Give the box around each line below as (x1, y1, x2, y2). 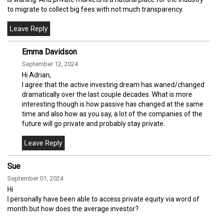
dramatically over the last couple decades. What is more (22, 90, 192, 98)
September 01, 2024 (7, 174, 63, 182)
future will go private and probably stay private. (22, 119, 165, 127)
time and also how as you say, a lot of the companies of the (22, 109, 202, 118)
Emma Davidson (22, 47, 77, 56)
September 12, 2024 (22, 60, 78, 68)
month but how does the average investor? (7, 204, 139, 213)
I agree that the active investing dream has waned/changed (22, 80, 204, 89)
